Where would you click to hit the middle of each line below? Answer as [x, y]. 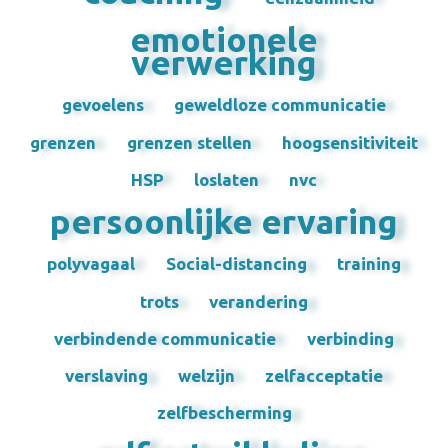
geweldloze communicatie [280, 105]
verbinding [350, 338]
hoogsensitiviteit [349, 142]
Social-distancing [236, 264]
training [368, 264]
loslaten [226, 179]
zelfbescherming [224, 413]
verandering [259, 301]
